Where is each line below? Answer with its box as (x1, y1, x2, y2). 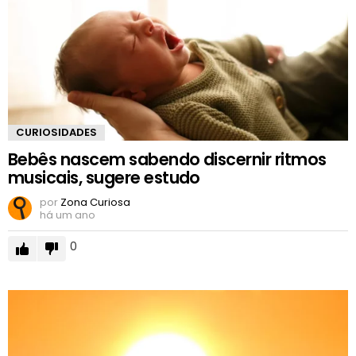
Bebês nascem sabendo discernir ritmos (8, 147, 327, 171)
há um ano (40, 207, 95, 222)
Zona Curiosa (60, 194, 130, 210)
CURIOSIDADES (16, 124, 97, 140)
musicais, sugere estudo (8, 165, 200, 189)
